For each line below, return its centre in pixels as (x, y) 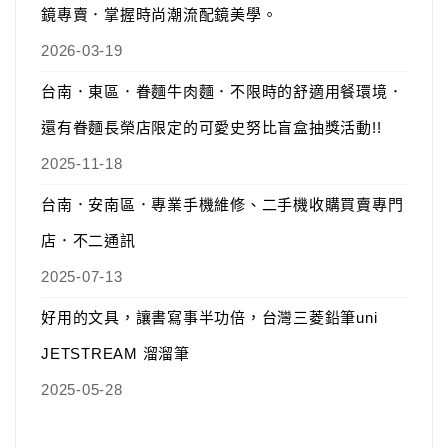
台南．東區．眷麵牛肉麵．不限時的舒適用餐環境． (222, 91)
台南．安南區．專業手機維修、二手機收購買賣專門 (222, 204)
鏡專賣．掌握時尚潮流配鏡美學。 (159, 14)
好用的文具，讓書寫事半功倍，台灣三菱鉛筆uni (209, 317)
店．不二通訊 (88, 240)
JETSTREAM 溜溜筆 (115, 353)
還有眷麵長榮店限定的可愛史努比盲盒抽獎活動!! (211, 127)
